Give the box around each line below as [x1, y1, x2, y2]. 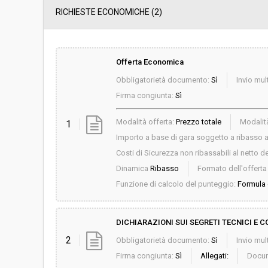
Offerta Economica [115, 57, 184, 66]
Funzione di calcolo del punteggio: [115, 179, 236, 188]
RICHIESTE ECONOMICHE [56, 7, 150, 17]
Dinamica [115, 164, 148, 173]
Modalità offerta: [115, 117, 174, 126]
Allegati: [200, 251, 229, 260]
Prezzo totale [175, 117, 221, 126]
